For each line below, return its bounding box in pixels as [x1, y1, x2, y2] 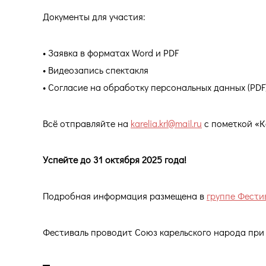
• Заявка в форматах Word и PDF [43, 46, 179, 59]
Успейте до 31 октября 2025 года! [43, 153, 186, 166]
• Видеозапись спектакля [43, 63, 148, 76]
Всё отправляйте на [43, 116, 131, 129]
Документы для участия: [43, 9, 145, 23]
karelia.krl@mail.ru [131, 116, 202, 129]
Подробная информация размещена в [43, 189, 207, 202]
